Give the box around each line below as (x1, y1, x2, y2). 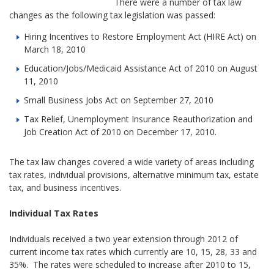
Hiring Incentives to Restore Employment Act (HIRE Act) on (24, 30, 257, 42)
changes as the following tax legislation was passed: (9, 9, 216, 21)
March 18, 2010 (24, 43, 86, 55)
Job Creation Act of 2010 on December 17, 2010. (24, 125, 217, 138)
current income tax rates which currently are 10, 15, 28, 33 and (9, 245, 257, 257)
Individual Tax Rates (9, 207, 99, 219)
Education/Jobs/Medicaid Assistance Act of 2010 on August (24, 62, 258, 74)
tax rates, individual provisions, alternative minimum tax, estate (9, 168, 259, 180)
